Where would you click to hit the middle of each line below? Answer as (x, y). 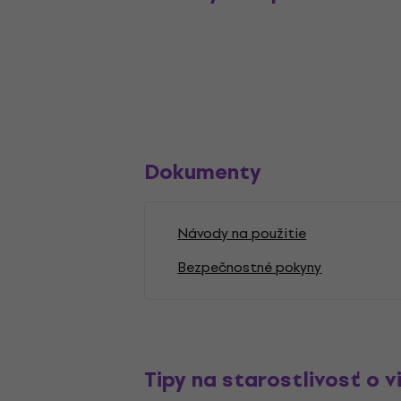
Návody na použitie (242, 233)
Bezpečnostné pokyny (250, 267)
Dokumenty (203, 172)
